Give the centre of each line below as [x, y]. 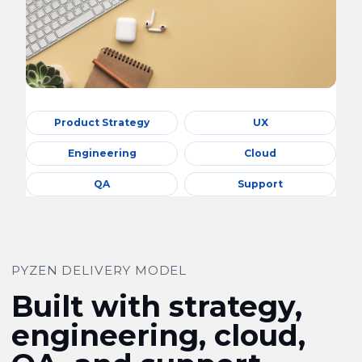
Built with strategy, [157, 306]
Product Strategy [102, 122]
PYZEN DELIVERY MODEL [99, 270]
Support [260, 184]
